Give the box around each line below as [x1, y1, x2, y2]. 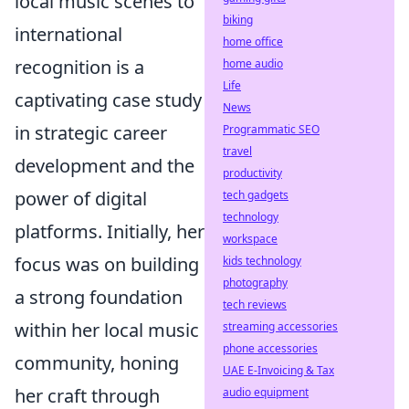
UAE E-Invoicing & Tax [223, 362, 334, 378]
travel [223, 143, 252, 159]
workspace [223, 231, 278, 246]
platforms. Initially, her [15, 219, 204, 244]
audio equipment [223, 384, 309, 400]
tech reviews [223, 297, 287, 312]
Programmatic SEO [223, 121, 320, 137]
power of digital [15, 186, 147, 211]
